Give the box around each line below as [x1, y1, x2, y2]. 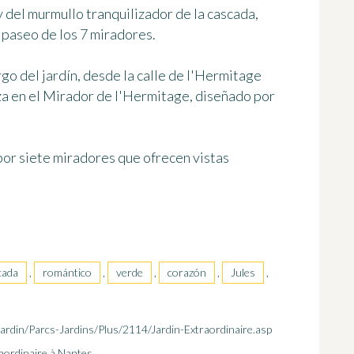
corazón [168, 265, 206, 280]
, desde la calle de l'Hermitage [77, 66, 262, 85]
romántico [43, 265, 92, 280]
